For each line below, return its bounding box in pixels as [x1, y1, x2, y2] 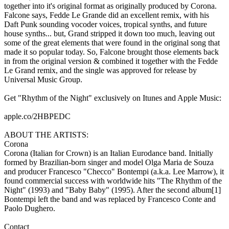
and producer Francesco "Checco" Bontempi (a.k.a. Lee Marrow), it [4, 167, 224, 176]
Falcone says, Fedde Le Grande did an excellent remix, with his [4, 10, 209, 19]
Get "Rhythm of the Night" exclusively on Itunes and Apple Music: [4, 93, 221, 102]
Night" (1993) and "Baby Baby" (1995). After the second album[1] [4, 185, 221, 194]
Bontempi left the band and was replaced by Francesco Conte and [4, 194, 216, 203]
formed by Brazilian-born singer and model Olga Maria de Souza [4, 157, 214, 167]
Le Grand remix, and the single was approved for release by [4, 65, 197, 75]
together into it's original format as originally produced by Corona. [4, 1, 217, 10]
